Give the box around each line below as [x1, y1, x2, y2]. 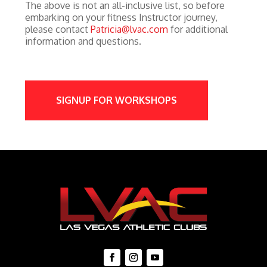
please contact [25, 23, 91, 35]
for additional [168, 23, 228, 35]
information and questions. [25, 35, 142, 47]
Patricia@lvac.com [91, 23, 169, 35]
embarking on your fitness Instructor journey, [25, 11, 218, 23]
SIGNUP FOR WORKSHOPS [56, 94, 178, 106]
